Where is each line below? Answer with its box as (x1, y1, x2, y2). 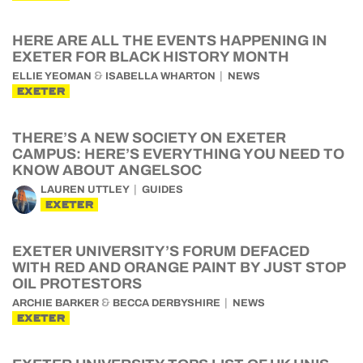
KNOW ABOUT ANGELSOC (12, 162, 202, 178)
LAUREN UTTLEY (41, 184, 130, 195)
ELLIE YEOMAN (12, 70, 92, 82)
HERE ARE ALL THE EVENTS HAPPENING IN (12, 32, 327, 49)
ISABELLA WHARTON (105, 70, 216, 82)
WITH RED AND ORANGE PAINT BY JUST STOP (12, 259, 345, 275)
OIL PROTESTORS (12, 275, 142, 292)
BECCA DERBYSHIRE (113, 297, 220, 309)
